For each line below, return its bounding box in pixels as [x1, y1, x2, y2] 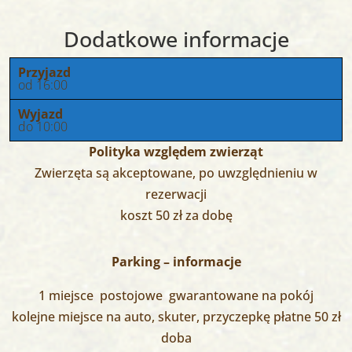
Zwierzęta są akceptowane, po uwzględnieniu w [35, 163, 317, 181]
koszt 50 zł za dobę [119, 206, 233, 224]
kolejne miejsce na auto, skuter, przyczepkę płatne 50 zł [11, 307, 341, 325]
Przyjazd [18, 63, 71, 81]
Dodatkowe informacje [63, 24, 289, 53]
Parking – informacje [111, 252, 241, 270]
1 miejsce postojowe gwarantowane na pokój [38, 286, 313, 304]
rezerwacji [145, 185, 207, 203]
